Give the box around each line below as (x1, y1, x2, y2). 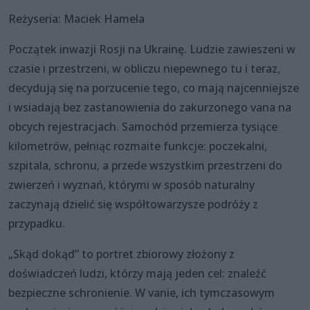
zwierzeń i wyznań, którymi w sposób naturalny (8, 176, 255, 192)
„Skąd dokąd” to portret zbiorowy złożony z (8, 246, 235, 262)
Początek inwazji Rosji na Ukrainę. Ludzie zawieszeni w (8, 41, 295, 57)
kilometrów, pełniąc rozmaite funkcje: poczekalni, (8, 138, 267, 154)
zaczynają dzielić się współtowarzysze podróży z (8, 196, 258, 212)
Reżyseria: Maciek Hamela (8, 10, 145, 26)
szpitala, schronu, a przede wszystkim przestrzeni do (8, 157, 282, 173)
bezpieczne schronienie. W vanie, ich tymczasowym (8, 284, 275, 300)
